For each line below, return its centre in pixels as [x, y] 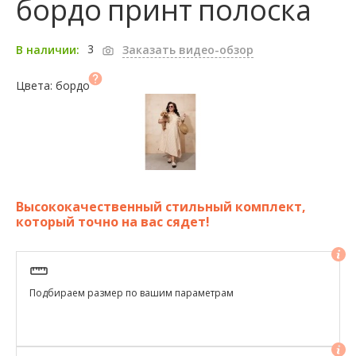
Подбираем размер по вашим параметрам [132, 292]
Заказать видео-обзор [188, 49]
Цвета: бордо [53, 85]
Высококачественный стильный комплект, [161, 206]
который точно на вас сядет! [113, 221]
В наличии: [48, 49]
